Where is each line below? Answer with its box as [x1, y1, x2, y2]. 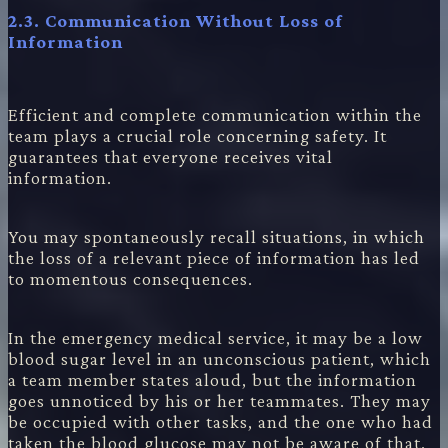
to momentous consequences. [8, 267, 253, 289]
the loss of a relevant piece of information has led [8, 246, 420, 268]
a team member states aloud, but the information [8, 368, 417, 390]
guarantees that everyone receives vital [8, 145, 333, 167]
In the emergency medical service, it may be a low [8, 326, 423, 348]
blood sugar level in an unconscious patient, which [8, 347, 431, 369]
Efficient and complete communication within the [8, 103, 422, 125]
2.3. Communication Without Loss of [8, 10, 343, 32]
